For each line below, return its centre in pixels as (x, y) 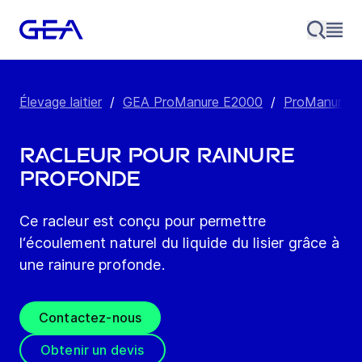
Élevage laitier (61, 102)
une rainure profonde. (92, 265)
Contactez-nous (90, 318)
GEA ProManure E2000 (193, 102)
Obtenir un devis (93, 350)
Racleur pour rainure (157, 156)
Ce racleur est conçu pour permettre (143, 221)
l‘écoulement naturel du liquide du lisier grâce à (179, 243)
